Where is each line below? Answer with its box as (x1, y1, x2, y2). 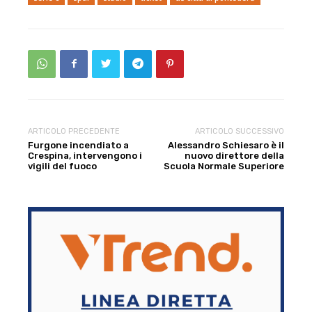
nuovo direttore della (184, 150, 284, 161)
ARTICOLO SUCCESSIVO (194, 126, 284, 136)
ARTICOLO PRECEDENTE (28, 126, 120, 136)
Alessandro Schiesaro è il (167, 139, 284, 150)
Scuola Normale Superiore (163, 160, 284, 171)
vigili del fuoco (28, 160, 97, 171)
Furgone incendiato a (28, 139, 129, 150)
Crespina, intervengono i (28, 150, 142, 161)
